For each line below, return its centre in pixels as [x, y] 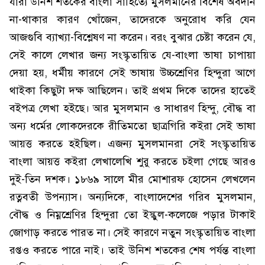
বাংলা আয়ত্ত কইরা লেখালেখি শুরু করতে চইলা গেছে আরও [132, 161]
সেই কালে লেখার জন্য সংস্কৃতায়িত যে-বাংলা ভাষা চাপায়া [132, 55]
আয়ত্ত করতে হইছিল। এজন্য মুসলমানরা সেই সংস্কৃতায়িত [132, 144]
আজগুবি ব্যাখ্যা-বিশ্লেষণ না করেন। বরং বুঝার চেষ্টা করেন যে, [132, 37]
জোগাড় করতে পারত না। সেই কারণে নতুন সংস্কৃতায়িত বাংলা [132, 232]
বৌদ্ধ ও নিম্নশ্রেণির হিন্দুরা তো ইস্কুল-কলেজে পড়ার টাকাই [132, 215]
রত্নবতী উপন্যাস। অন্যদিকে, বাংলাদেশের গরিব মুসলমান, [132, 197]
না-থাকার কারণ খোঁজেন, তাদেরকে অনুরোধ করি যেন [132, 20]
